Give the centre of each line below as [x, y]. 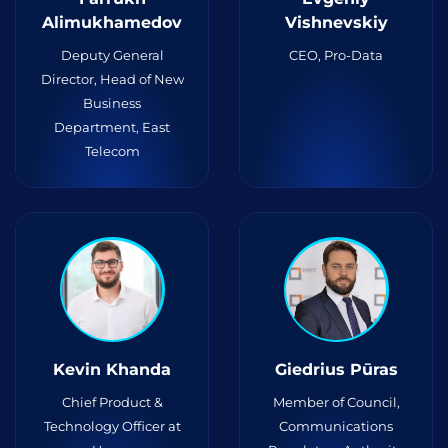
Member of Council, [336, 402]
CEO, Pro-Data [336, 55]
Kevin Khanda [112, 369]
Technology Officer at [112, 426]
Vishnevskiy [336, 22]
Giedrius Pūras [336, 369]
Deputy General [112, 55]
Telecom [112, 151]
